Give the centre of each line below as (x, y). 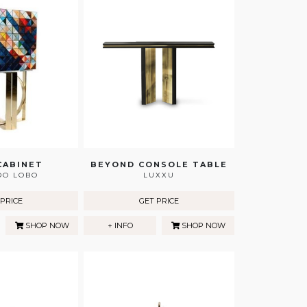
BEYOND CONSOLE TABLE (159, 165)
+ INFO (120, 226)
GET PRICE (159, 201)
